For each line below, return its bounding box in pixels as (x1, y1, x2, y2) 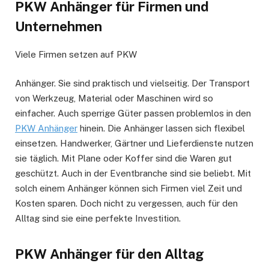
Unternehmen (15, 19, 102, 35)
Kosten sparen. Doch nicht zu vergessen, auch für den (15, 198, 238, 209)
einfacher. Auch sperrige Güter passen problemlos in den (15, 108, 251, 119)
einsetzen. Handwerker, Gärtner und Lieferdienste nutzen (15, 138, 253, 149)
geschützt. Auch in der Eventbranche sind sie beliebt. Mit (15, 168, 251, 179)
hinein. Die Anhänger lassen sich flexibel (77, 123, 245, 134)
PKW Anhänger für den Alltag (15, 246, 204, 262)
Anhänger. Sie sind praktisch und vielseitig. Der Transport (15, 78, 250, 89)
